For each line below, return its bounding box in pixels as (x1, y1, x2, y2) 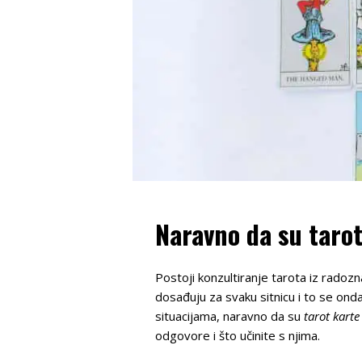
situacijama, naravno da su (155, 307, 304, 324)
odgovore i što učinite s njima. (155, 326, 320, 343)
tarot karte (304, 307, 360, 324)
